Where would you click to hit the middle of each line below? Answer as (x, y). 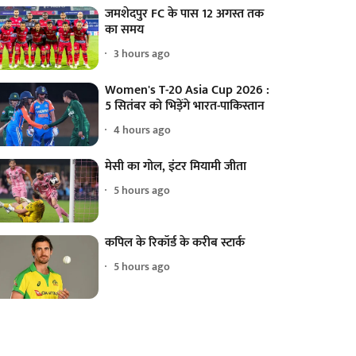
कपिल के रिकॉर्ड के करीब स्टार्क (175, 242)
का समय (125, 29)
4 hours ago (143, 130)
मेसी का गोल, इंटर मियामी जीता (176, 166)
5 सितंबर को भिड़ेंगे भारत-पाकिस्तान (185, 106)
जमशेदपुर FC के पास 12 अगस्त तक (185, 14)
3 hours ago (142, 54)
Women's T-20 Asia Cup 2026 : (188, 90)
